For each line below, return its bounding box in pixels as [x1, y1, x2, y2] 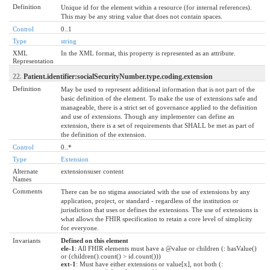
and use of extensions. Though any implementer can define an [61, 112, 234, 120]
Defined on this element [61, 236, 128, 244]
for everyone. [61, 224, 99, 231]
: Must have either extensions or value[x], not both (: [76, 260, 223, 268]
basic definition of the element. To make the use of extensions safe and [61, 94, 257, 102]
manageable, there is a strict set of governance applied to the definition [61, 103, 257, 111]
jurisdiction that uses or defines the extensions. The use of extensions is [61, 206, 258, 213]
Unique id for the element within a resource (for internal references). [61, 3, 252, 11]
